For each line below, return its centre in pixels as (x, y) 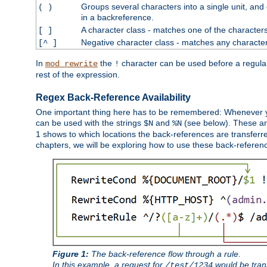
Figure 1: (71, 254)
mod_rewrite (72, 64)
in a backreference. (117, 18)
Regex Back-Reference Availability (113, 98)
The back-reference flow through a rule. (165, 254)
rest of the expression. (78, 75)
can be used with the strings (90, 123)
